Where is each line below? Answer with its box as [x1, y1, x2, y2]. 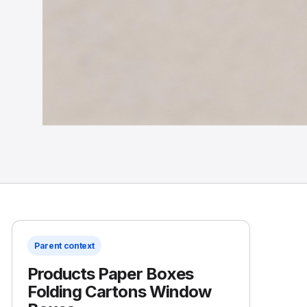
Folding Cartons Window [27, 282, 211, 302]
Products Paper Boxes [27, 264, 193, 284]
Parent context [34, 241, 95, 251]
